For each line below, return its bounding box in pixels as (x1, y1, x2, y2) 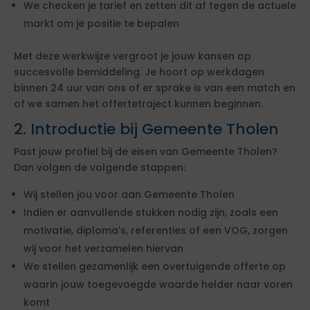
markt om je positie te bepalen (24, 17, 179, 30)
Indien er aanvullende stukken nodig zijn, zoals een (24, 206, 278, 219)
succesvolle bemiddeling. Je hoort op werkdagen (14, 65, 264, 79)
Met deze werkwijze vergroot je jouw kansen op (14, 49, 251, 63)
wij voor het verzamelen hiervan (24, 241, 183, 255)
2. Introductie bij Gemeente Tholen (14, 118, 279, 140)
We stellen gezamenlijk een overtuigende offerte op (24, 259, 286, 273)
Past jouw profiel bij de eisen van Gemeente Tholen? (14, 145, 277, 158)
